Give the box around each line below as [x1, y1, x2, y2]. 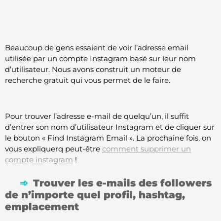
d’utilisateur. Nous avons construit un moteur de [5, 65, 181, 74]
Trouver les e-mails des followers [33, 177, 212, 189]
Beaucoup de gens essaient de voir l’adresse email [5, 43, 188, 53]
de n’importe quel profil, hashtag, [5, 189, 185, 201]
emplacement [5, 201, 79, 213]
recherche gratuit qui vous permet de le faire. [5, 75, 170, 85]
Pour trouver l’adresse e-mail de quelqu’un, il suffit [5, 111, 189, 121]
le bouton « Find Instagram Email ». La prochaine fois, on [5, 133, 211, 143]
